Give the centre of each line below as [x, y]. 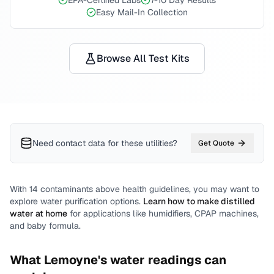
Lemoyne [71, 260]
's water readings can [162, 260]
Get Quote [216, 143]
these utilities [147, 143]
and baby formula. [45, 226]
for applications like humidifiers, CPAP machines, [164, 213]
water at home [39, 213]
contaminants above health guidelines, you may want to [149, 189]
